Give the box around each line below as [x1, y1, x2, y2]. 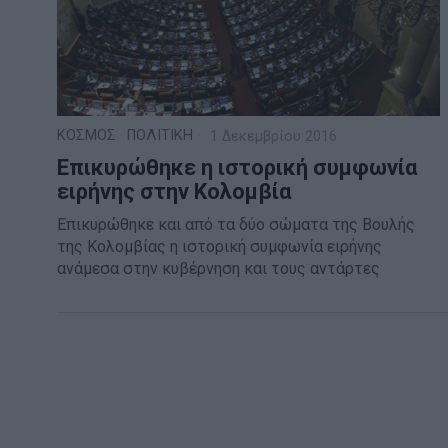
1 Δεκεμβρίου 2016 [206, 128, 337, 146]
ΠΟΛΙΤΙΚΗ [127, 127, 193, 145]
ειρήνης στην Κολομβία [57, 179, 291, 205]
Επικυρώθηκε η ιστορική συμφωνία [57, 155, 417, 181]
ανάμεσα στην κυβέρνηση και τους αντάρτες [57, 259, 380, 279]
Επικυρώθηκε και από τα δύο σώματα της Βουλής [57, 215, 415, 235]
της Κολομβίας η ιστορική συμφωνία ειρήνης [57, 237, 382, 257]
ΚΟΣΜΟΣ [57, 127, 116, 145]
